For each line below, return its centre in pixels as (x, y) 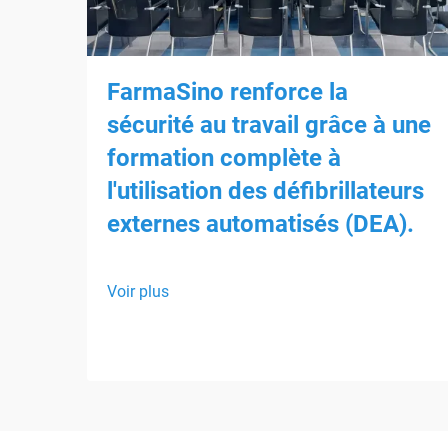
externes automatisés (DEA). (260, 223)
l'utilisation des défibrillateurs (265, 190)
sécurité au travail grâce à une (269, 124)
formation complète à (224, 157)
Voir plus (138, 291)
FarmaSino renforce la (227, 91)
